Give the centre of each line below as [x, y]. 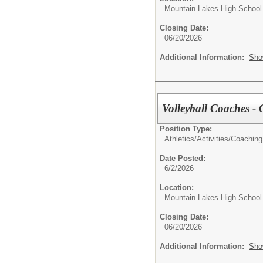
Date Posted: [183, 158]
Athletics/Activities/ [198, 139]
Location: [177, 187]
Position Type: [186, 129]
